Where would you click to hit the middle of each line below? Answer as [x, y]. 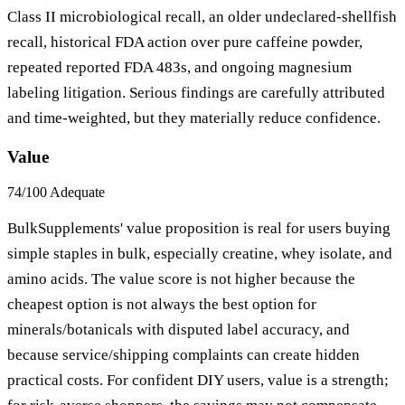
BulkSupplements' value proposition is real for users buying [199, 229]
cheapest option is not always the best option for [162, 305]
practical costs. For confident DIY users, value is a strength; [198, 381]
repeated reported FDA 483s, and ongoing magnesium [179, 67]
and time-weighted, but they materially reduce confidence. [194, 118]
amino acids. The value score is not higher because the [181, 279]
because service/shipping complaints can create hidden [184, 355]
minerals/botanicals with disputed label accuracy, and [179, 330]
